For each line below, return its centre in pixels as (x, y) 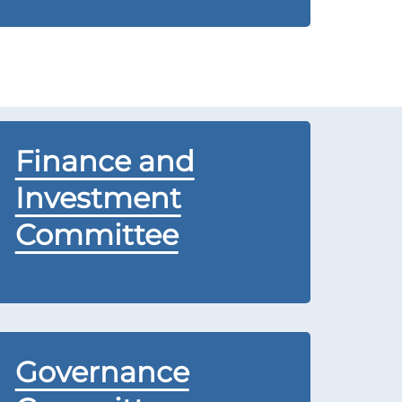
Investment (98, 198)
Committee (96, 235)
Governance (102, 372)
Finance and (105, 161)
